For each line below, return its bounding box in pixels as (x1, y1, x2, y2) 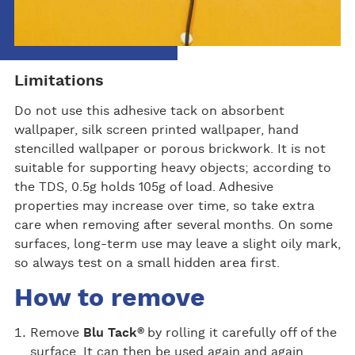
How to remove (13, 285, 205, 311)
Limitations (13, 73, 104, 90)
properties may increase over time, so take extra (13, 200, 315, 213)
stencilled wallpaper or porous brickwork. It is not (13, 143, 326, 156)
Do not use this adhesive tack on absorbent (13, 105, 284, 118)
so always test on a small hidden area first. (13, 257, 280, 270)
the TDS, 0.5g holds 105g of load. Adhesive (13, 181, 273, 194)
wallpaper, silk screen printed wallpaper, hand (13, 124, 299, 137)
